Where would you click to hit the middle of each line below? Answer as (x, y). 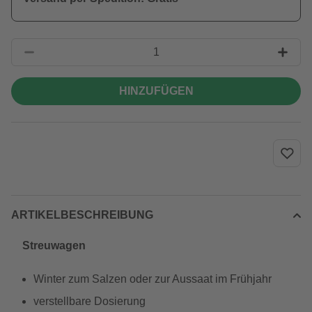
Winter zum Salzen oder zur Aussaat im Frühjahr (153, 279)
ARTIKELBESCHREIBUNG (82, 215)
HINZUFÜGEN (156, 91)
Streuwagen (54, 245)
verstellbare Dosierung (89, 301)
